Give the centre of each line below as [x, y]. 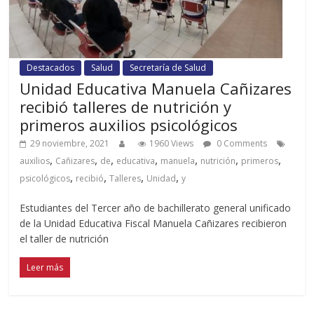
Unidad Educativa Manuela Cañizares [156, 88]
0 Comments [241, 143]
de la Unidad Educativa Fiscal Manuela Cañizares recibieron [153, 223]
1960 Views [172, 143]
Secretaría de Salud [168, 67]
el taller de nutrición [64, 238]
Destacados [51, 67]
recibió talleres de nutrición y [126, 106]
